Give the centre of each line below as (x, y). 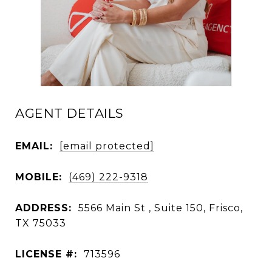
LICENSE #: (46, 254)
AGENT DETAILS (70, 113)
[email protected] (107, 146)
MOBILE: (39, 177)
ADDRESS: (43, 208)
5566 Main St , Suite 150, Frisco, (161, 208)
